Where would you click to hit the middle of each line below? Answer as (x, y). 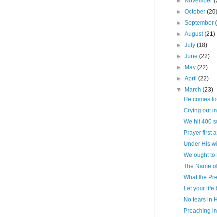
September (200, 23)
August (195, 34)
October (196, 12)
